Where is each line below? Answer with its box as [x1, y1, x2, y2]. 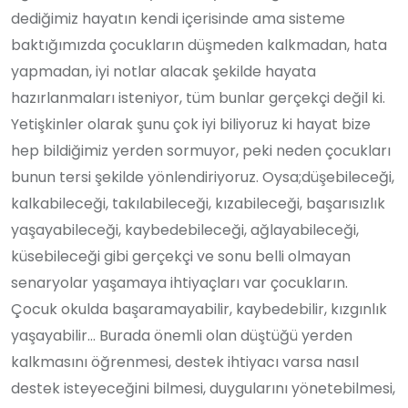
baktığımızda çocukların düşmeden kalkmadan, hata [11, 34, 387, 56]
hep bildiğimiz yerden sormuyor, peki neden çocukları [11, 139, 391, 161]
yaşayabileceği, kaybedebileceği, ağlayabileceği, [11, 219, 359, 240]
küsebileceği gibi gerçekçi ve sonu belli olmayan [11, 245, 351, 267]
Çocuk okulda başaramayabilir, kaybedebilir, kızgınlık [11, 298, 387, 320]
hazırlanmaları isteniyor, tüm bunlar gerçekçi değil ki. [11, 87, 385, 108]
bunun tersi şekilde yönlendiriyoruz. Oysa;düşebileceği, [11, 166, 394, 188]
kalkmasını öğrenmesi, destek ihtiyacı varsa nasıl [11, 351, 359, 372]
